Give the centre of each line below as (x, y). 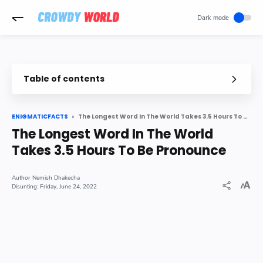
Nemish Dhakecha (56, 178)
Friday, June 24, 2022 (68, 187)
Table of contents (64, 79)
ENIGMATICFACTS (40, 117)
